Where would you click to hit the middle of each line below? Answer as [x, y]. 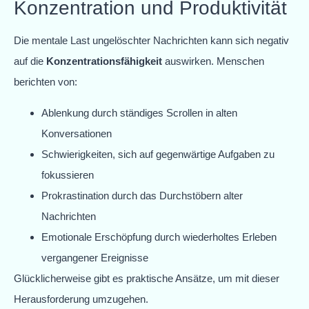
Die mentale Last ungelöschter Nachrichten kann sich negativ [151, 41]
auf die [30, 61]
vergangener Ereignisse [95, 257]
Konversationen [77, 133]
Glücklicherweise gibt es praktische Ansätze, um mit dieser [147, 278]
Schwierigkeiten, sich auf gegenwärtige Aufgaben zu [158, 154]
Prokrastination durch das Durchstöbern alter [142, 195]
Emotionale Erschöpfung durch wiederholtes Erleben [159, 237]
